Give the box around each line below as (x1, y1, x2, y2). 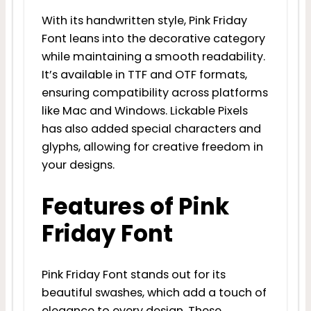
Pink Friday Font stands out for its (41, 266, 226, 283)
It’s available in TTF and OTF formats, (41, 66, 247, 83)
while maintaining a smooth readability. (41, 48, 265, 65)
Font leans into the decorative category (41, 30, 265, 47)
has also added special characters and (41, 120, 261, 137)
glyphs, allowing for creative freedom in (41, 138, 263, 155)
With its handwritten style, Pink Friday (41, 12, 247, 28)
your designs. (41, 156, 115, 173)
